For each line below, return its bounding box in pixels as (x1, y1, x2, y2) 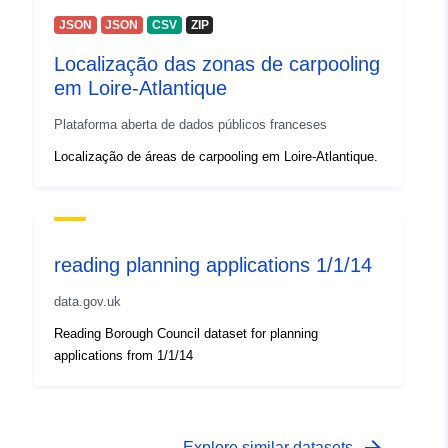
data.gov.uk (54, 294, 121, 310)
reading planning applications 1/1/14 (54, 254, 372, 277)
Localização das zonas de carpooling (54, 53, 380, 76)
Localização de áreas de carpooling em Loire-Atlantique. (54, 149, 378, 165)
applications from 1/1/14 (54, 348, 193, 364)
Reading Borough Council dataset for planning (54, 326, 318, 342)
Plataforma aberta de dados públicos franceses (54, 117, 327, 133)
